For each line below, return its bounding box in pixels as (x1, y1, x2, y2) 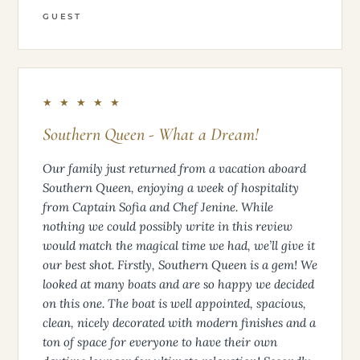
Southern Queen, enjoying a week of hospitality (43, 179, 299, 195)
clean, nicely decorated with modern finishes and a (43, 314, 316, 330)
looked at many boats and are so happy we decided (43, 276, 314, 292)
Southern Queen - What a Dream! (43, 123, 259, 145)
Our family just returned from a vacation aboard (43, 160, 306, 176)
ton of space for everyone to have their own (43, 333, 277, 350)
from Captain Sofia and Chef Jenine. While (43, 198, 273, 215)
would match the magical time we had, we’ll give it (43, 237, 315, 253)
